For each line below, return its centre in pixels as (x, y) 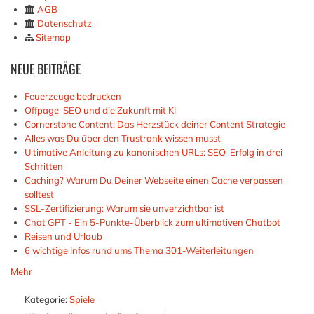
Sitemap (53, 37)
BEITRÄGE (57, 69)
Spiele (82, 299)
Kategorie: (46, 299)
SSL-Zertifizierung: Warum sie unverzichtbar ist (124, 208)
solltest (39, 194)
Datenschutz (64, 23)
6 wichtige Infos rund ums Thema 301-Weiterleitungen (139, 250)
